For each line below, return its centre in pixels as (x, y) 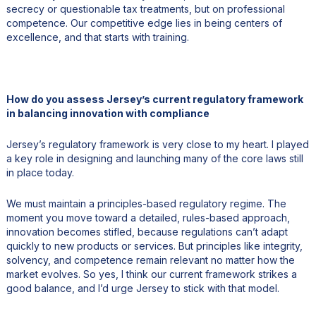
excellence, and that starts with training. (97, 37)
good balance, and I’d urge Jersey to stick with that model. (142, 288)
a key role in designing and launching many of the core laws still (154, 158)
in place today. (40, 172)
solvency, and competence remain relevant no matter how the (150, 260)
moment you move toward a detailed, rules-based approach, (148, 217)
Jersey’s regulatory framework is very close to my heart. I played (157, 144)
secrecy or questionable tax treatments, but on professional (145, 8)
